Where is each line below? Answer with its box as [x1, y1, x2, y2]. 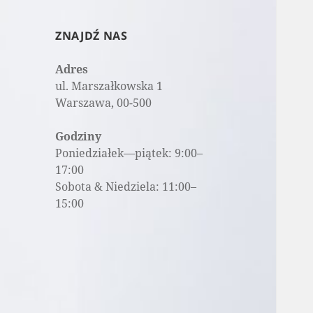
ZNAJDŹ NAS [55, 28, 128, 44]
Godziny [55, 129, 102, 145]
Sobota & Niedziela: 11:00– [55, 179, 197, 195]
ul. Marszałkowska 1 [55, 78, 163, 94]
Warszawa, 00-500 [55, 95, 152, 111]
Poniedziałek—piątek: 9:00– [55, 145, 203, 161]
